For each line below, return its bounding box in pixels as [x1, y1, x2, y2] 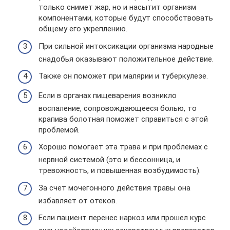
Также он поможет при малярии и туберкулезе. [39, 71, 208, 81]
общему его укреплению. [39, 24, 127, 33]
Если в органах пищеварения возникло [39, 90, 177, 100]
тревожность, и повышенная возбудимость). [39, 166, 201, 175]
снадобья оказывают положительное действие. [39, 54, 214, 64]
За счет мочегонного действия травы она [39, 183, 190, 193]
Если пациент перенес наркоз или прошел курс [39, 213, 206, 222]
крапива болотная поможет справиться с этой [39, 114, 208, 124]
